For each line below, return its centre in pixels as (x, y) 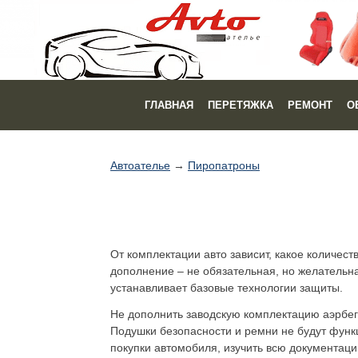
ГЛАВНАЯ (169, 105)
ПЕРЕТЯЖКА (240, 105)
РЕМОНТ (310, 105)
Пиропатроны (224, 165)
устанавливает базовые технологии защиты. (227, 288)
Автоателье (140, 165)
